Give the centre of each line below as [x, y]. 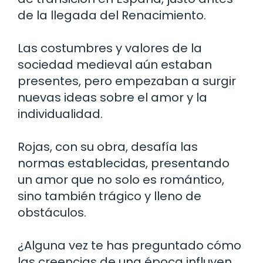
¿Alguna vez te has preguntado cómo [129, 245]
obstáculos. [52, 212]
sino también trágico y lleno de [109, 196]
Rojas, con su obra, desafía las [108, 146]
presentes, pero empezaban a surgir [127, 81]
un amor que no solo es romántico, [121, 179]
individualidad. [60, 114]
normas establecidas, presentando [124, 163]
